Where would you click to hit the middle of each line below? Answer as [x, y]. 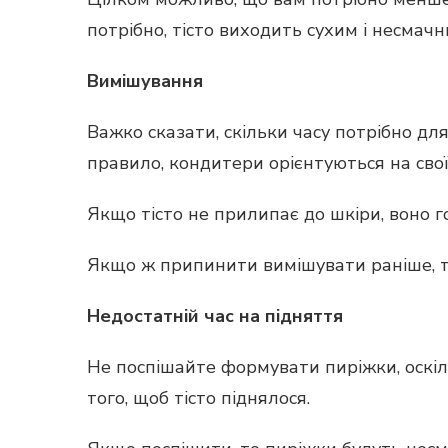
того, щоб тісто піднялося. [198, 398]
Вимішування [145, 81]
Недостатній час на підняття [215, 316]
